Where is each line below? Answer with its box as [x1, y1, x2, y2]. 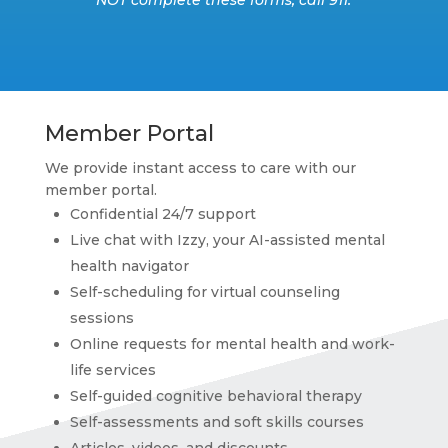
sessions [69, 308, 134, 327]
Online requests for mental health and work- [69, 334, 395, 353]
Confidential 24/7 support [69, 204, 256, 223]
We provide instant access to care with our [44, 158, 356, 177]
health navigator [69, 256, 189, 275]
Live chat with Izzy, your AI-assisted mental [69, 230, 385, 249]
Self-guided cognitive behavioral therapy [69, 386, 362, 405]
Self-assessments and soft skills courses [69, 412, 364, 431]
